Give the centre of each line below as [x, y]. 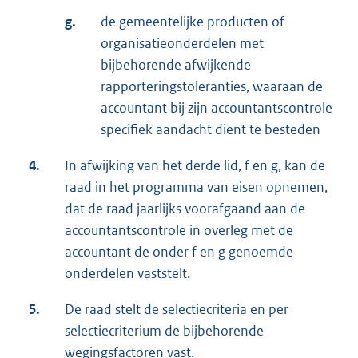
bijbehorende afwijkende [176, 65]
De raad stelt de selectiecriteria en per [177, 310]
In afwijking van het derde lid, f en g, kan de [195, 166]
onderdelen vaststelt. [127, 274]
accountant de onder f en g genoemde [179, 252]
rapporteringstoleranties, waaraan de [212, 87]
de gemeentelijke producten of [193, 22]
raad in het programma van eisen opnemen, [196, 187]
